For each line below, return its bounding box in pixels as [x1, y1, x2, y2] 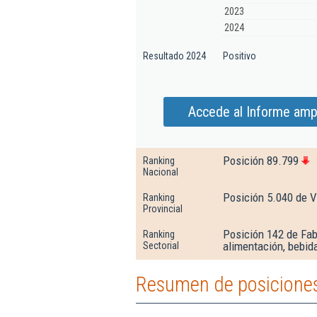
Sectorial [143, 240, 179, 251]
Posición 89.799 [223, 154, 299, 168]
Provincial [143, 203, 183, 214]
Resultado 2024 [143, 50, 206, 62]
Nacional [143, 166, 178, 178]
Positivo [223, 50, 256, 62]
